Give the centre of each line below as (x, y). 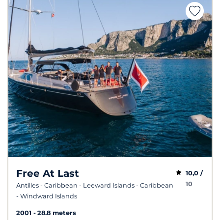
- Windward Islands (47, 196)
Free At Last (48, 173)
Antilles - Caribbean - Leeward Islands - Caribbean (95, 185)
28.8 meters (57, 213)
